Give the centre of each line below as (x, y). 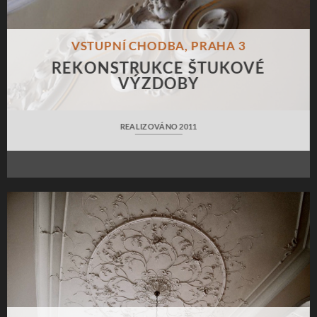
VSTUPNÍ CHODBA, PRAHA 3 (158, 46)
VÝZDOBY (158, 83)
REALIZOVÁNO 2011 (158, 127)
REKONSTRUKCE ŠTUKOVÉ (158, 67)
